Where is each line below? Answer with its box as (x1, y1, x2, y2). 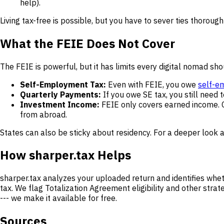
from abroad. (20, 109, 67, 119)
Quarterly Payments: (20, 89, 101, 99)
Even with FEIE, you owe (106, 79, 198, 89)
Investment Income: (20, 99, 99, 109)
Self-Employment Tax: (20, 79, 106, 89)
